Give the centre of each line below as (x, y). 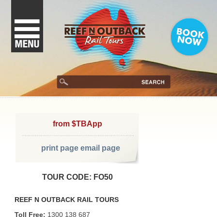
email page (100, 148)
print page (60, 148)
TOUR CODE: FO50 (77, 177)
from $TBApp (77, 124)
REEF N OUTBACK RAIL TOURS (67, 200)
